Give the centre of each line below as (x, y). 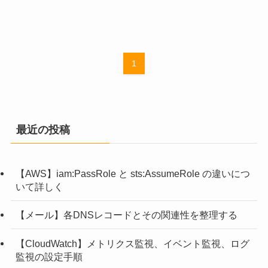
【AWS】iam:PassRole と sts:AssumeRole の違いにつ (133, 174)
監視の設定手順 (49, 256)
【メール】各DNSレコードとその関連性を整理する (126, 215)
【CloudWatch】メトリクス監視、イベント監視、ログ (132, 243)
